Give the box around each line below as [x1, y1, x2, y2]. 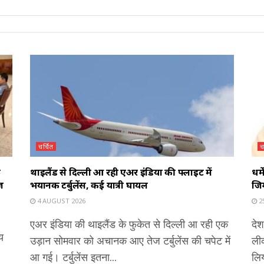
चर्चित [38, 142, 54, 151]
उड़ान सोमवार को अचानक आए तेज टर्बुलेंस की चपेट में [30, 233, 230, 248]
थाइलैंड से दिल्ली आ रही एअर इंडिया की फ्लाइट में [30, 166, 212, 179]
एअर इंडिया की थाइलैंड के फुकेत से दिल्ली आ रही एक [30, 217, 228, 232]
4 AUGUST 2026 [35, 196, 85, 206]
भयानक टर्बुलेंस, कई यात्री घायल [30, 179, 148, 192]
